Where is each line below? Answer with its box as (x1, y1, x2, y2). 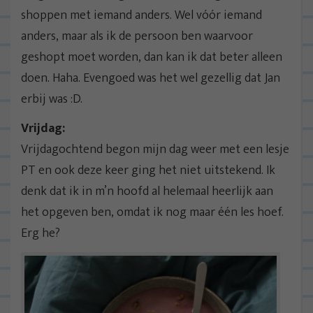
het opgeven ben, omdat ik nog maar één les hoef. (21, 202, 284, 224)
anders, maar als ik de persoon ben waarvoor (21, 26, 253, 48)
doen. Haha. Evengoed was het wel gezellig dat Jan (21, 68, 280, 89)
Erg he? (21, 223, 60, 245)
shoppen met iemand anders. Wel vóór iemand (21, 5, 262, 27)
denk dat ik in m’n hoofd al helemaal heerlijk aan (21, 181, 273, 203)
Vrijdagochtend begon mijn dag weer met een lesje (21, 139, 289, 161)
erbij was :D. (21, 89, 82, 110)
